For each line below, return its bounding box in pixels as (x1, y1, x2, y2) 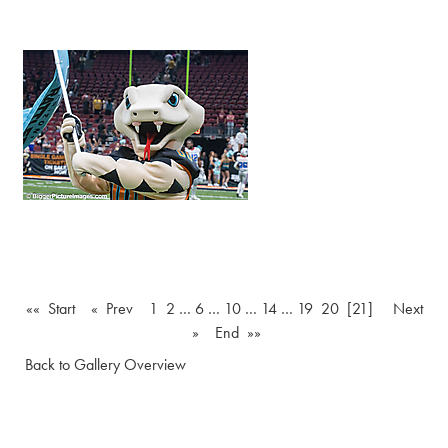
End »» (214, 323, 261, 342)
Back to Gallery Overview (25, 355, 186, 374)
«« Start (25, 299, 75, 318)
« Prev (90, 299, 133, 318)
